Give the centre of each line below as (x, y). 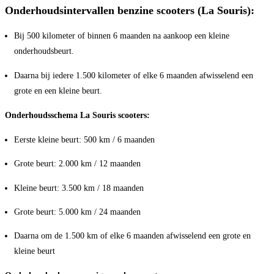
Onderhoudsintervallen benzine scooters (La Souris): (130, 11)
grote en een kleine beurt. (58, 90)
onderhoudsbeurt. (44, 51)
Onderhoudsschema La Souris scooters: (77, 115)
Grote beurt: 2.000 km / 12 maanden (77, 164)
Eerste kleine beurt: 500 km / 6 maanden (84, 139)
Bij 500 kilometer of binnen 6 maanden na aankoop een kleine (122, 36)
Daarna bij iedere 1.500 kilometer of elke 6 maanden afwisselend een (134, 75)
